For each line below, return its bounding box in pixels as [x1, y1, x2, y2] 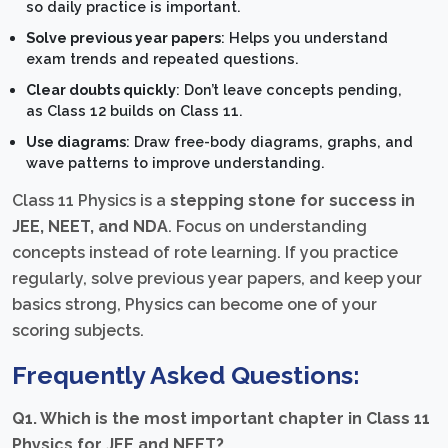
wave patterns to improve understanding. [26, 154, 326, 172]
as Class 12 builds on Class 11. [26, 102, 244, 120]
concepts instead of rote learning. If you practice [12, 242, 398, 262]
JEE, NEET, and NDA [12, 216, 168, 236]
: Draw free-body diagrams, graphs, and [126, 133, 414, 151]
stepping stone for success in [170, 190, 415, 210]
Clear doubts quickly [26, 81, 177, 99]
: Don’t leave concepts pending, [176, 81, 403, 99]
